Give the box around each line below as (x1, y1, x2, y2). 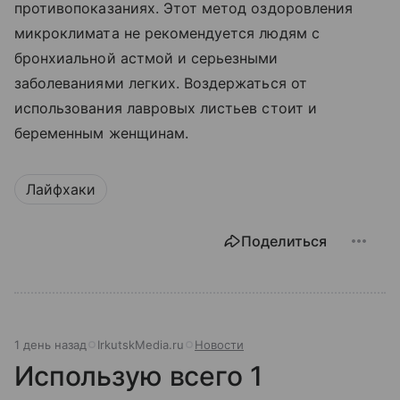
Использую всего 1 (14, 359, 262, 392)
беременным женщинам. (14, 123, 188, 142)
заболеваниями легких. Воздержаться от (14, 73, 307, 92)
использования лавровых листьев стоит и (14, 98, 317, 117)
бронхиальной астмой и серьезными (14, 48, 279, 67)
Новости (195, 337, 244, 352)
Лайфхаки (26, 179, 96, 198)
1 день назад (14, 337, 87, 352)
